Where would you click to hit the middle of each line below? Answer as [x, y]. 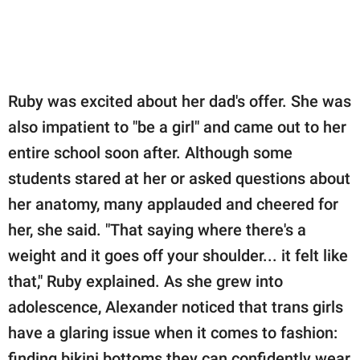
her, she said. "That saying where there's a [157, 230]
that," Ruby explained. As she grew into [145, 282]
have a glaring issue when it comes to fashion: [173, 333]
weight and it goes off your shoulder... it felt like [178, 256]
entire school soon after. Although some [150, 153]
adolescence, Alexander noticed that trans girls [176, 307]
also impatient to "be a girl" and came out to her [177, 127]
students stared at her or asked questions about [179, 179]
